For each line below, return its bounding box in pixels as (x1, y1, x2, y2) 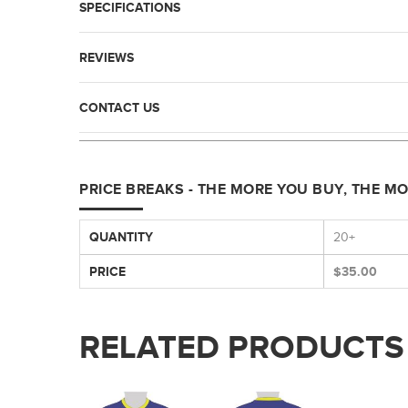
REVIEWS (79, 49, 134, 65)
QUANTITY (89, 229, 153, 244)
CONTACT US (79, 99, 159, 115)
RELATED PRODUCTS (79, 327, 404, 365)
